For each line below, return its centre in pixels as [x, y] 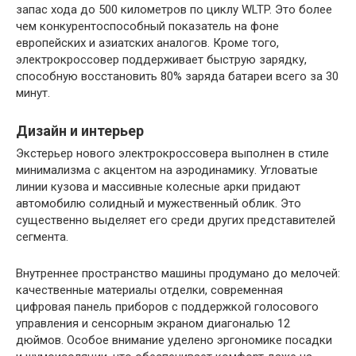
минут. [33, 93]
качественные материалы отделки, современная [149, 290]
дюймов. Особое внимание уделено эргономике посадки [174, 340]
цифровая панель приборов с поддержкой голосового [167, 307]
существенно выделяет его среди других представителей [176, 220]
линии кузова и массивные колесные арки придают [158, 187]
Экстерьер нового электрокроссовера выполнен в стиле [172, 153]
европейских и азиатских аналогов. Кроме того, [147, 43]
